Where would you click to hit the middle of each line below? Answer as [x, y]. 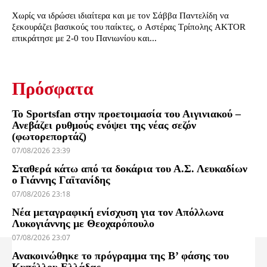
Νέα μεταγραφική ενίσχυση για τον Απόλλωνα [118, 212]
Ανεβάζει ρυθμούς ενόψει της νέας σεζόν [104, 125]
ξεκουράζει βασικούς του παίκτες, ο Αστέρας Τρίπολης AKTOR [129, 27]
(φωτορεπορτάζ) [49, 137]
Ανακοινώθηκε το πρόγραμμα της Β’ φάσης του [120, 256]
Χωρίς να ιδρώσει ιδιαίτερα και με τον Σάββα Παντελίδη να [120, 16]
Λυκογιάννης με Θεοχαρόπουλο [83, 224]
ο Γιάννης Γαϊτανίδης [61, 180]
